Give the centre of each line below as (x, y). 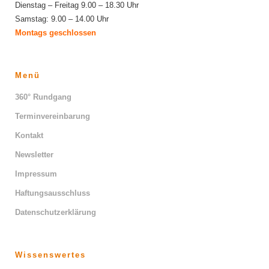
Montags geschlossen (56, 33)
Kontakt (29, 136)
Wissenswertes (50, 255)
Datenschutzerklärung (56, 213)
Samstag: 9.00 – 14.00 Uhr (62, 19)
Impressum (36, 174)
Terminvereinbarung (53, 116)
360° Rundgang (43, 97)
